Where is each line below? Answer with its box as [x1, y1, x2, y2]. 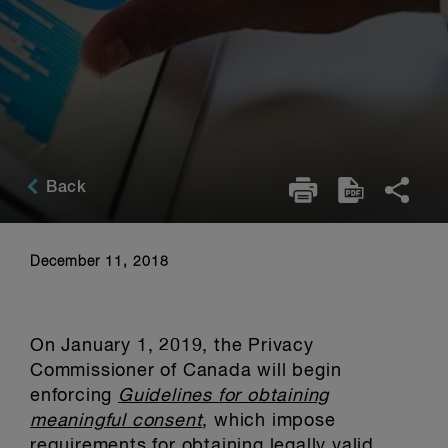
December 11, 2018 [30, 255, 169, 269]
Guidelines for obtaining [118, 387, 330, 405]
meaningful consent [30, 412, 203, 430]
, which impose [202, 412, 336, 430]
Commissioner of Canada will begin [30, 362, 342, 380]
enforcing [30, 387, 119, 405]
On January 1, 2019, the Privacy [30, 337, 314, 355]
